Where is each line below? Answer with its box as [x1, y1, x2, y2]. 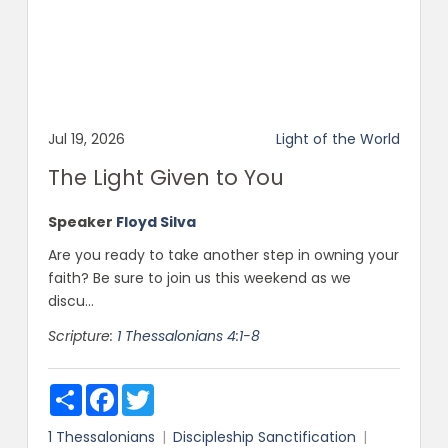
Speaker [47, 211, 113, 232]
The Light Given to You [47, 162, 284, 192]
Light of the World [276, 128, 401, 149]
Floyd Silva [115, 211, 196, 232]
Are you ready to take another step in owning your [47, 244, 399, 265]
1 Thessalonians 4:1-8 [116, 325, 260, 346]
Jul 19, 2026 [47, 128, 125, 149]
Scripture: [47, 325, 113, 346]
